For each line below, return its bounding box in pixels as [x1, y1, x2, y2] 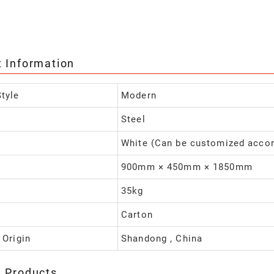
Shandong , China [121, 233, 202, 245]
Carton [121, 209, 153, 221]
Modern [121, 90, 157, 102]
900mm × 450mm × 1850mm [121, 161, 253, 173]
